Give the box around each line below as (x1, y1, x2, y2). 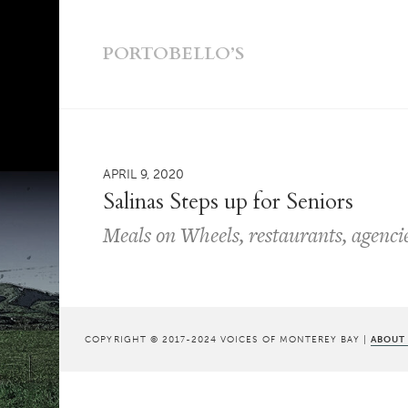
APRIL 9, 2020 (103, 165, 185, 182)
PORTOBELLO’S (103, 42, 245, 66)
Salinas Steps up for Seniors (103, 186, 354, 217)
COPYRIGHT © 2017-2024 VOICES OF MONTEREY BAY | (85, 333, 372, 345)
